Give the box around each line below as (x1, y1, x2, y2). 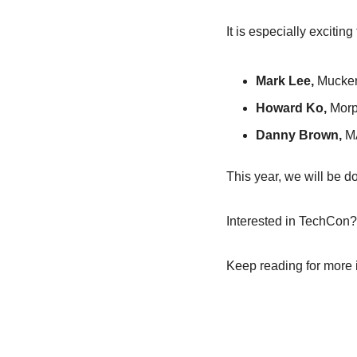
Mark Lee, (256, 74, 314, 88)
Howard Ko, (256, 101, 330, 116)
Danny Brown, (256, 128, 342, 143)
